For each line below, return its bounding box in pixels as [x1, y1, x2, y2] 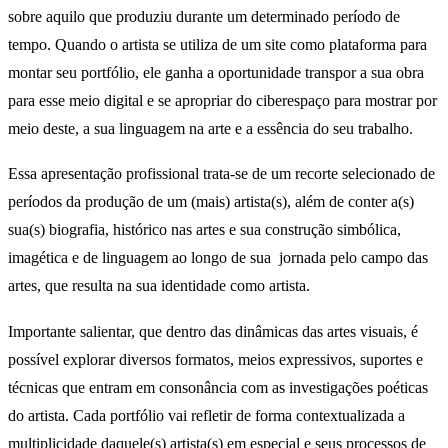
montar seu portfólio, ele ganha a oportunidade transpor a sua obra [8, 63, 424, 81]
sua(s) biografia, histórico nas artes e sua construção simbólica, [8, 221, 401, 239]
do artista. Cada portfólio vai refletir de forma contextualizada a [8, 407, 405, 425]
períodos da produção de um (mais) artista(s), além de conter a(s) [8, 193, 414, 211]
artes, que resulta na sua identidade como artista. [8, 277, 310, 295]
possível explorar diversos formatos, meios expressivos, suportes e [8, 351, 423, 369]
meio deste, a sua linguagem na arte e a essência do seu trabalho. [8, 119, 417, 137]
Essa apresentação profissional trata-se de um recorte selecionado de [8, 165, 435, 183]
